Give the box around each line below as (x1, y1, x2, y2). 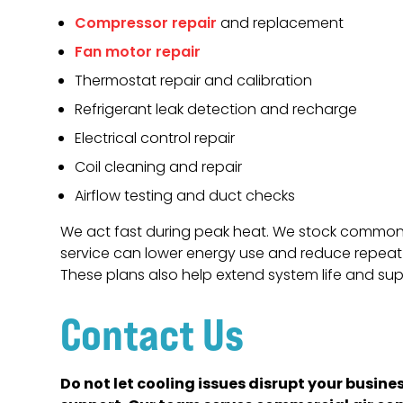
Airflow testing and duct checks (75, 184, 296, 209)
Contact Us (60, 307, 245, 361)
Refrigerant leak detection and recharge (75, 98, 358, 122)
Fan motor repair (75, 40, 201, 65)
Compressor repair (75, 12, 218, 36)
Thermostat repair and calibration (75, 69, 313, 94)
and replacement (217, 12, 345, 36)
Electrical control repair (75, 127, 236, 151)
